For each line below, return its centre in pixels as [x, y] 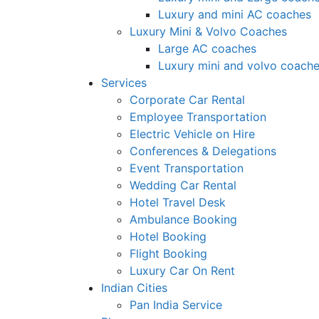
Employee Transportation [198, 116]
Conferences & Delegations [203, 151]
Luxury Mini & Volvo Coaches [208, 31]
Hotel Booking [168, 236]
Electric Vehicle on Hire [192, 134]
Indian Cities [134, 287]
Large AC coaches [207, 48]
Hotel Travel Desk [178, 202]
